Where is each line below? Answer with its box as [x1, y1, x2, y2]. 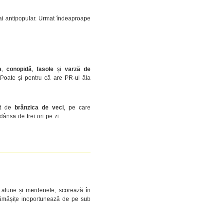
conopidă [6, 66, 32, 72]
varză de [64, 66, 91, 72]
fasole [36, 66, 54, 72]
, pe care [64, 104, 91, 110]
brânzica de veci [15, 104, 64, 110]
